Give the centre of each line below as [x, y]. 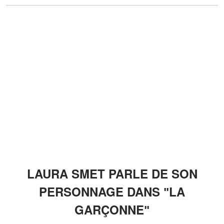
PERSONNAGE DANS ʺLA [112, 191]
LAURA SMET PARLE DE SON [112, 173]
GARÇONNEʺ [112, 209]
